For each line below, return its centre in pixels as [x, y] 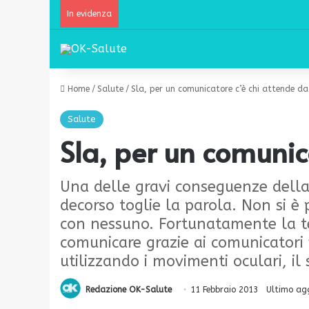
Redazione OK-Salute [129, 290]
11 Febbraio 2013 [224, 290]
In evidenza [89, 14]
